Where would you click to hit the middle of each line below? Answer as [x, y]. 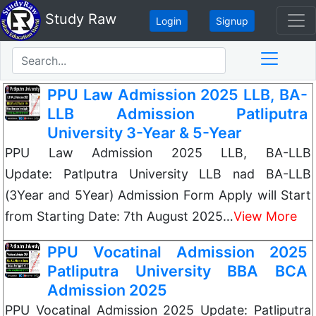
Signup [232, 20]
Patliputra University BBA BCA [177, 271]
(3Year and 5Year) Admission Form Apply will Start [158, 195]
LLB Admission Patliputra [177, 114]
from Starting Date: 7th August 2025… [119, 216]
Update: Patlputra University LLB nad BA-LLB [158, 174]
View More [265, 216]
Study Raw [79, 19]
